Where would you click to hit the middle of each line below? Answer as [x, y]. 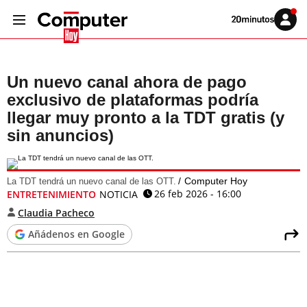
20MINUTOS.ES [257, 34]
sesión [295, 29]
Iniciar [294, 22]
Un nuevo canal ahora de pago [127, 82]
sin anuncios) [60, 135]
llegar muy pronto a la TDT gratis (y [146, 118]
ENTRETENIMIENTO [51, 194]
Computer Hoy [216, 181]
